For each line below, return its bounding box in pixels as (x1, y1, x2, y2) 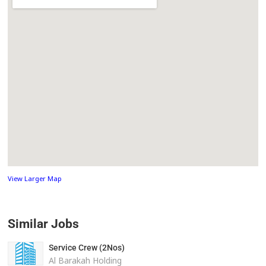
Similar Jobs (8, 217, 80, 232)
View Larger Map (8, 174, 62, 183)
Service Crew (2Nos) (48, 243, 125, 253)
